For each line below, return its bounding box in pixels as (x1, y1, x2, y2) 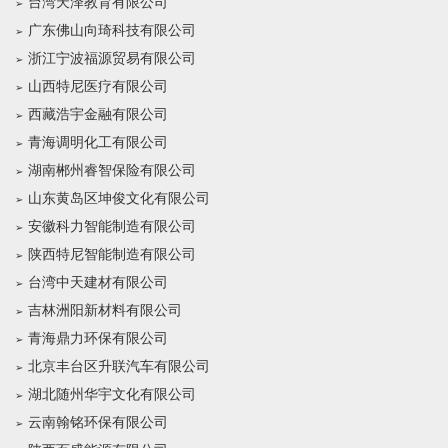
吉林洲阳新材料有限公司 (28, 303, 182, 318)
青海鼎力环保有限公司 (28, 331, 168, 346)
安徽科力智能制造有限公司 (28, 219, 196, 234)
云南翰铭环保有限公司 (28, 415, 168, 430)
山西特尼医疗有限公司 (28, 79, 168, 94)
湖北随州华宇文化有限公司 (28, 387, 196, 402)
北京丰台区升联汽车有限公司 (28, 359, 210, 374)
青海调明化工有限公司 (28, 135, 168, 150)
